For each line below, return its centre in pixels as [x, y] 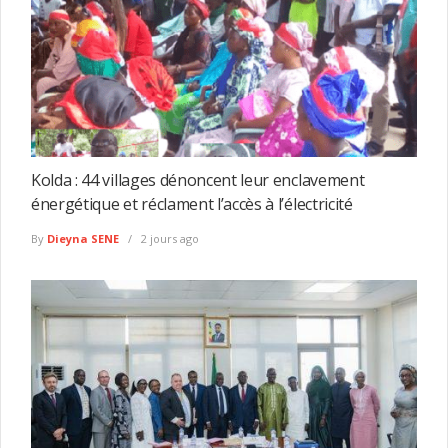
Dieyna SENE [83, 238]
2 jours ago [168, 238]
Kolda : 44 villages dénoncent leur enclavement [198, 180]
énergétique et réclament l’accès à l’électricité [192, 204]
